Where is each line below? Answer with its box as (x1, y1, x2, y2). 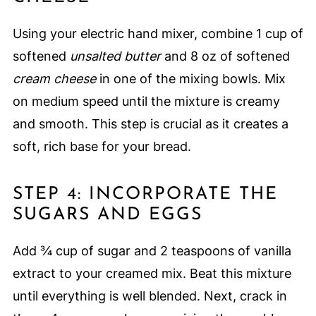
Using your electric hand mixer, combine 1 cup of (12, 26, 303, 42)
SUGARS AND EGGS (12, 206, 202, 224)
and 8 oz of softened (160, 49, 290, 64)
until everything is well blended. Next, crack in (12, 288, 287, 304)
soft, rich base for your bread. (12, 139, 191, 154)
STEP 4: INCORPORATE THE (12, 186, 278, 204)
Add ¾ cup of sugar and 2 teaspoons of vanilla (12, 243, 291, 259)
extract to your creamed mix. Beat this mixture (12, 266, 291, 281)
